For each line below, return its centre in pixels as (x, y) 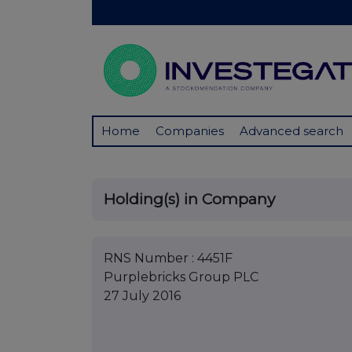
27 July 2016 (142, 296)
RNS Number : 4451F (168, 258)
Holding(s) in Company (189, 200)
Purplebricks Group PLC (181, 277)
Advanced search (291, 131)
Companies (190, 131)
